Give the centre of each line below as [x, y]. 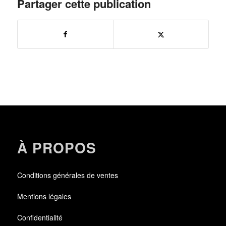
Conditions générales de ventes [67, 175]
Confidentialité [40, 217]
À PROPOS [56, 147]
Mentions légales [44, 196]
